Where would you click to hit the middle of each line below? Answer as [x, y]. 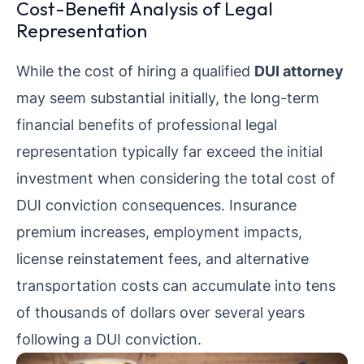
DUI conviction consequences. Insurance [156, 204]
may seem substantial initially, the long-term [168, 97]
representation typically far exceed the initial [169, 151]
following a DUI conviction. [109, 338]
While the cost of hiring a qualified [135, 70]
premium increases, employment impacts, [159, 231]
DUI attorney [299, 70]
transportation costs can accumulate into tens [176, 285]
